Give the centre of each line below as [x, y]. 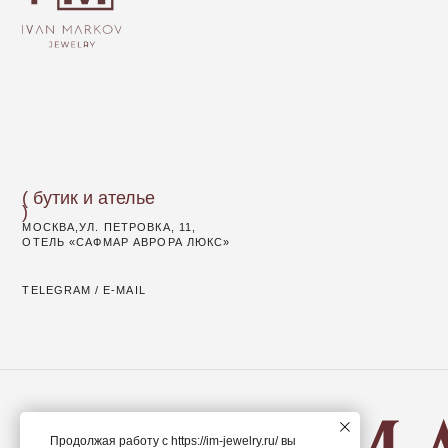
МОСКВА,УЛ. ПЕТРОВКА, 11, [97, 58]
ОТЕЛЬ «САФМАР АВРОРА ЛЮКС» [112, 72]
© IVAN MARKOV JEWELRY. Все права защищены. [118, 394]
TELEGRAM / [54, 114]
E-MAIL [111, 114]
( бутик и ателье [79, 32]
